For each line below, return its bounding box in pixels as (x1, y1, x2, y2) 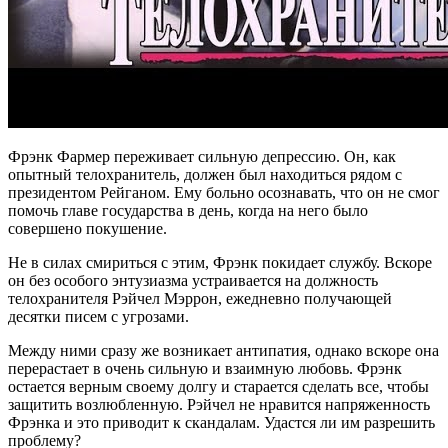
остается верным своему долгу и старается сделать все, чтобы (8, 377, 429, 395)
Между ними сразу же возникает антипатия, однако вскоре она (8, 341, 439, 359)
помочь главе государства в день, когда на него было (8, 201, 368, 219)
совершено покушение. (8, 219, 167, 237)
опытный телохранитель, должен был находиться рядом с (8, 165, 402, 183)
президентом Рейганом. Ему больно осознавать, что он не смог (8, 183, 440, 201)
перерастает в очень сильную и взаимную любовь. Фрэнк (8, 359, 402, 377)
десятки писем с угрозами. (8, 307, 189, 325)
